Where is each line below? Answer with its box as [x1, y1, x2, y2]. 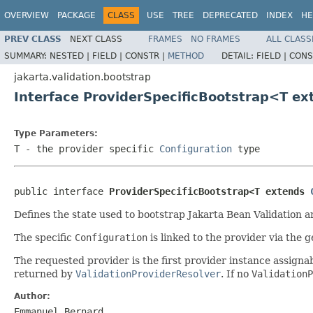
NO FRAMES [191, 34, 240, 44]
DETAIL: [221, 50, 256, 61]
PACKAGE [57, 10, 96, 20]
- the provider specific [20, 143, 159, 154]
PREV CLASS [4, 34, 61, 44]
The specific [14, 231, 75, 243]
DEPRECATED [203, 10, 258, 20]
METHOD [168, 50, 204, 61]
